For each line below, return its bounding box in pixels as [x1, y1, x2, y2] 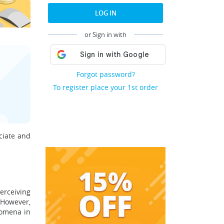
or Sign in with [84, 30, 126, 39]
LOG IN [94, 8, 116, 17]
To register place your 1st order [53, 82, 158, 92]
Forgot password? [76, 69, 135, 79]
